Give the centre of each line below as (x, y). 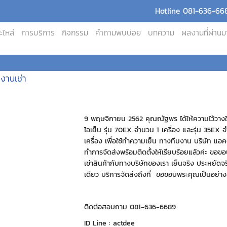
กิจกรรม (75, 33)
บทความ (161, 33)
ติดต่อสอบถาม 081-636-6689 (130, 207)
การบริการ (38, 33)
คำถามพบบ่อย (118, 33)
